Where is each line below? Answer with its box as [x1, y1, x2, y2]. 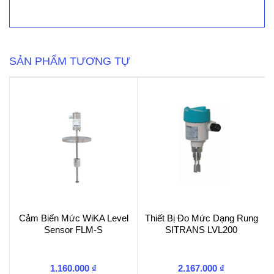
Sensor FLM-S [44, 224, 103, 235]
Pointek [23, 17, 55, 27]
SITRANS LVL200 [165, 224, 237, 235]
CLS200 [23, 28, 55, 38]
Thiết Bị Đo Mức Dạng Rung [144, 212, 258, 223]
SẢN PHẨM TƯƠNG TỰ [9, 55, 130, 68]
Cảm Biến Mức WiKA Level [18, 212, 128, 223]
